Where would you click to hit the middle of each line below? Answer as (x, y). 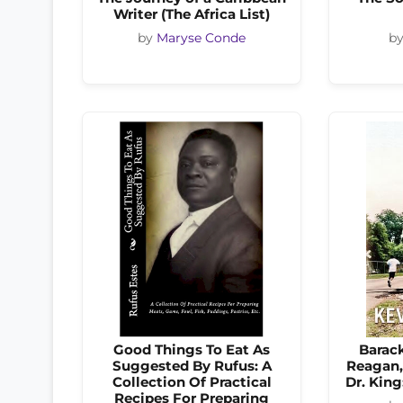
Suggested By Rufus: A (192, 366)
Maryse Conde (201, 38)
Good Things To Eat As (192, 350)
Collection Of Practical (192, 382)
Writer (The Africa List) (192, 13)
